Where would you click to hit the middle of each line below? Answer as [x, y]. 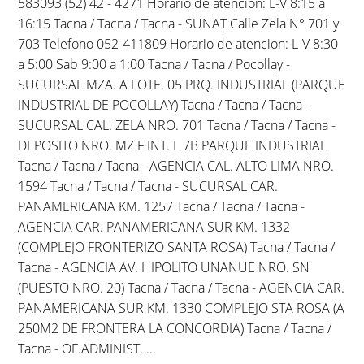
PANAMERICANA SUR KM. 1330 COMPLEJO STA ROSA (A [182, 308]
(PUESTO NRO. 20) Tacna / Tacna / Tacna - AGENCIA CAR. [182, 287]
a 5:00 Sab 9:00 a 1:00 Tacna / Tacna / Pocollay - [154, 64]
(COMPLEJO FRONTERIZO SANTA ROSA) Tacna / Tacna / [177, 247]
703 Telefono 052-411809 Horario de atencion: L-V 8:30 [178, 43]
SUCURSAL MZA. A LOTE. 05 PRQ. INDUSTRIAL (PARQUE [182, 84]
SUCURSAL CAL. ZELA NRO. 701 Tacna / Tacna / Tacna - [177, 125]
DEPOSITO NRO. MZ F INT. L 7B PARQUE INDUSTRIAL [173, 145]
